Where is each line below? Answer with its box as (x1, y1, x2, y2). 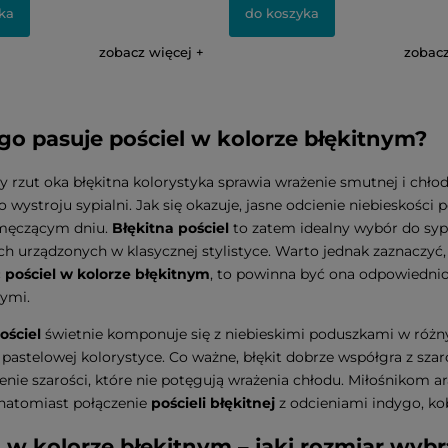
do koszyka (245, 4, 319, 21)
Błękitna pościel (112, 218, 233, 237)
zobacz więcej (99, 44, 192, 60)
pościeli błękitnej (151, 393, 279, 412)
